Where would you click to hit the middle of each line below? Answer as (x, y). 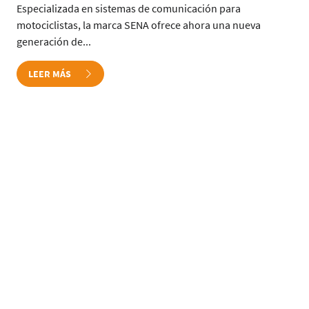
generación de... (54, 41)
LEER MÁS (51, 74)
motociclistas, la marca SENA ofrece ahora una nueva (139, 25)
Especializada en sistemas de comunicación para (129, 8)
